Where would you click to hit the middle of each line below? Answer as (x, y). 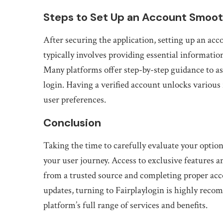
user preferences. (75, 100)
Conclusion (72, 123)
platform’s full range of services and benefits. (125, 205)
